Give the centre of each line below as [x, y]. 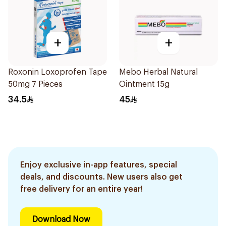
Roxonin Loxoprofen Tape [58, 72]
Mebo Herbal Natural [158, 72]
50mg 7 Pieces [35, 84]
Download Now [61, 219]
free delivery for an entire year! [81, 189]
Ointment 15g [144, 84]
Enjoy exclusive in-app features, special [99, 165]
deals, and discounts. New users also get [101, 177]
